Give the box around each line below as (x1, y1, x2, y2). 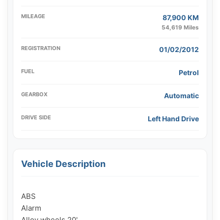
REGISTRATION (21, 44, 60, 52)
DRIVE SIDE (21, 113, 51, 121)
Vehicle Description (21, 158, 106, 169)
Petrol (179, 68, 199, 77)
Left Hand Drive (148, 114, 199, 123)
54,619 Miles (162, 24, 199, 31)
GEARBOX (21, 90, 48, 98)
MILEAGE (21, 12, 45, 20)
